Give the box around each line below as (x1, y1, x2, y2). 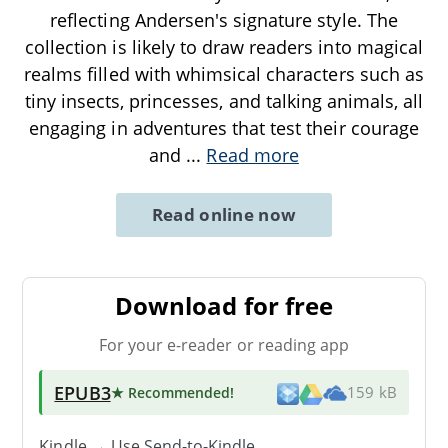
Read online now (151, 202, 297, 226)
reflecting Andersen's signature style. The (50, 7, 398, 32)
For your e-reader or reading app (98, 333, 350, 356)
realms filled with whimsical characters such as (24, 61, 424, 86)
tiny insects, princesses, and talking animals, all (24, 88, 424, 113)
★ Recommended (110, 382, 231, 402)
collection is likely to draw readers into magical (25, 34, 423, 59)
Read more (206, 142, 299, 167)
